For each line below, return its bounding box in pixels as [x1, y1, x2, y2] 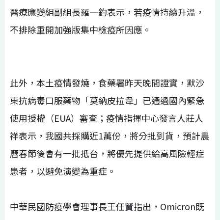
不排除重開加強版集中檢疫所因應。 [10, 23, 151, 36]
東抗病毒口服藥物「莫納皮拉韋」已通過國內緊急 [10, 93, 204, 107]
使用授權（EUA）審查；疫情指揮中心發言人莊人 [10, 111, 203, 124]
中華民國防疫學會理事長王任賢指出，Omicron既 [10, 199, 204, 213]
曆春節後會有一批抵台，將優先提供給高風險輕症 [10, 146, 204, 160]
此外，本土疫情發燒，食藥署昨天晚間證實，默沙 [10, 76, 204, 89]
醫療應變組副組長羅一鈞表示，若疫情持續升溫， [10, 5, 204, 18]
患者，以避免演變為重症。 [10, 164, 116, 177]
